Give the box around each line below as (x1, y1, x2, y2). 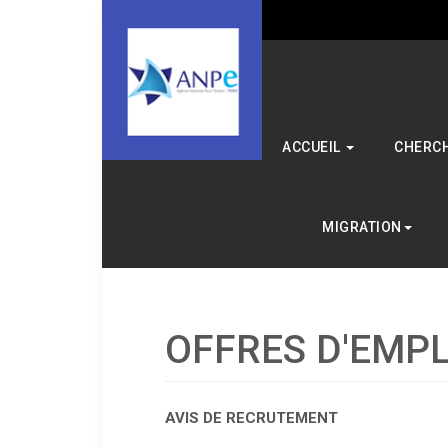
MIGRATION (322, 219, 402, 235)
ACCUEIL (282, 139, 344, 155)
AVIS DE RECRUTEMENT (165, 409, 339, 428)
